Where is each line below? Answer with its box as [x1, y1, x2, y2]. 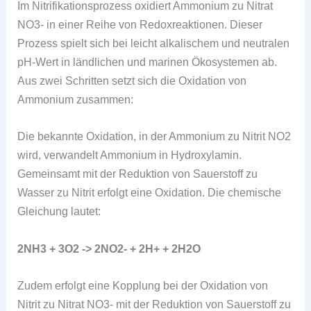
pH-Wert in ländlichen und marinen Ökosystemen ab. [17, 56, 278, 69]
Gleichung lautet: [17, 205, 101, 218]
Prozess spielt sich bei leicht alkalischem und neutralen [17, 37, 290, 50]
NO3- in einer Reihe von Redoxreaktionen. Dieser [17, 18, 263, 31]
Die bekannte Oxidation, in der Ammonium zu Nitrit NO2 [17, 130, 292, 143]
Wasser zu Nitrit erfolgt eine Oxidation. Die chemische [17, 186, 282, 199]
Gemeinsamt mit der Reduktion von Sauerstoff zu [17, 167, 258, 180]
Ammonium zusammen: [17, 93, 134, 106]
